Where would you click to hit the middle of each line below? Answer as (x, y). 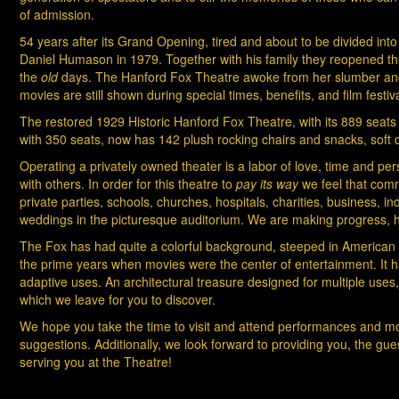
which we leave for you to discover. (118, 300)
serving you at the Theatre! (96, 362)
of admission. (57, 15)
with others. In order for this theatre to (128, 184)
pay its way (267, 184)
